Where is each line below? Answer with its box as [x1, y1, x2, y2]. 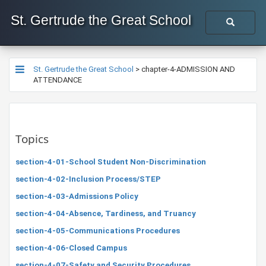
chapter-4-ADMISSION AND [141, 65, 235, 74]
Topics [15, 131, 49, 147]
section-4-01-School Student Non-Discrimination [15, 157, 206, 166]
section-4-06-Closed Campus [15, 243, 127, 252]
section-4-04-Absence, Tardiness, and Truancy [15, 209, 196, 218]
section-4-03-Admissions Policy [15, 192, 138, 201]
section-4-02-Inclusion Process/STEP [15, 175, 161, 183]
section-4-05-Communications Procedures [15, 226, 180, 235]
